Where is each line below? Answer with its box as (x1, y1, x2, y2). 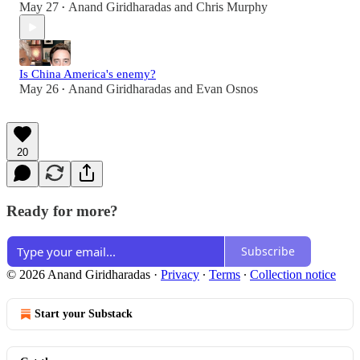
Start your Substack (35, 307, 133, 320)
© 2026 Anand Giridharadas (6, 267, 150, 281)
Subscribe (241, 243, 295, 260)
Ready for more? (6, 202, 118, 219)
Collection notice (250, 267, 336, 281)
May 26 (19, 82, 59, 96)
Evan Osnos (196, 82, 258, 96)
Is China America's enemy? (19, 67, 156, 81)
